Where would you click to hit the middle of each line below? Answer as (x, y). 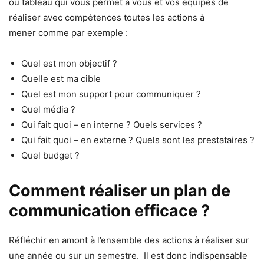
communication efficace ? (109, 210)
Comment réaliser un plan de (120, 190)
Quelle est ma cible (61, 78)
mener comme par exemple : (68, 32)
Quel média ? (48, 109)
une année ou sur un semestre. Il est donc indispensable (128, 255)
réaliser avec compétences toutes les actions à (107, 17)
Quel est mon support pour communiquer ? (111, 94)
